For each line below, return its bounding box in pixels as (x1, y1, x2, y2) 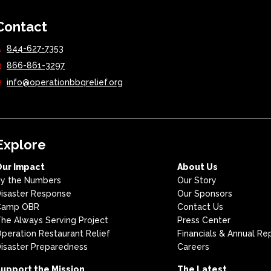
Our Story (177, 175, 217, 185)
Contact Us (177, 202, 224, 212)
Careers (177, 242, 210, 252)
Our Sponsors (177, 189, 233, 198)
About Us (177, 162, 218, 172)
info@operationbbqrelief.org (7, 77, 123, 87)
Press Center (177, 215, 231, 225)
